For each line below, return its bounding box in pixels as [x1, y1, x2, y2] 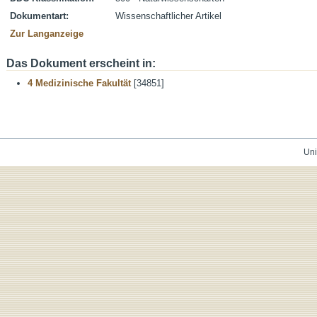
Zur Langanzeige [10, 28, 83, 39]
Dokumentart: [10, 11, 69, 21]
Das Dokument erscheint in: [6, 57, 156, 69]
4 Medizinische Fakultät [28, 78, 131, 88]
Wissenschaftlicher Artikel [115, 11, 221, 21]
